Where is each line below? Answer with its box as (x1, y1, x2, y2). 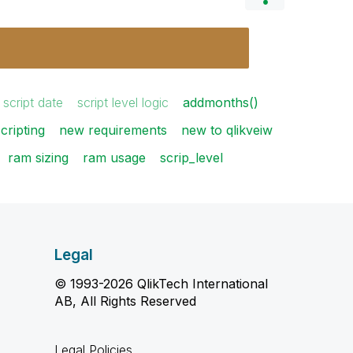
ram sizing (8, 150, 69, 165)
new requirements (59, 122, 167, 138)
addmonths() (183, 95, 258, 110)
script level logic (77, 95, 169, 110)
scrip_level (160, 150, 223, 165)
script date (3, 95, 63, 110)
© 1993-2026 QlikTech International (54, 276, 268, 292)
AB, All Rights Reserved (54, 293, 196, 309)
